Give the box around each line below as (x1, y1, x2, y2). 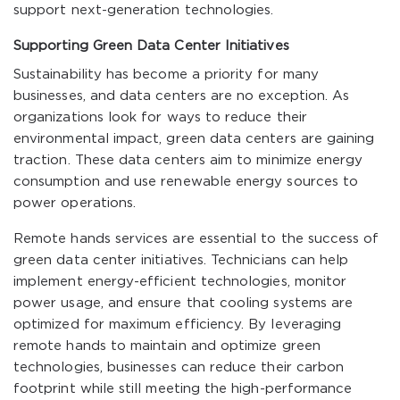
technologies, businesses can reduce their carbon (13, 362, 345, 373)
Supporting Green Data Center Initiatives (13, 40, 289, 52)
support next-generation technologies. (13, 4, 274, 16)
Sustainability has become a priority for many (13, 69, 319, 80)
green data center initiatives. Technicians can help (13, 254, 349, 266)
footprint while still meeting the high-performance (13, 383, 353, 395)
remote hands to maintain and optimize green (13, 340, 321, 352)
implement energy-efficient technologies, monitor (13, 276, 347, 287)
